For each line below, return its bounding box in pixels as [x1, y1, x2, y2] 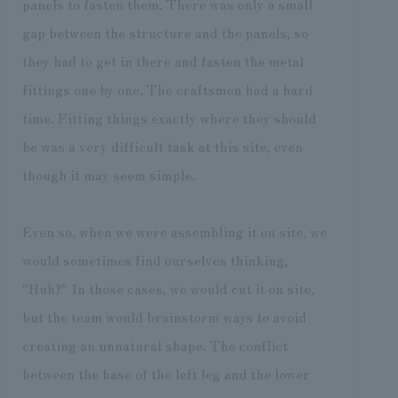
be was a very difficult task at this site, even [21, 134, 303, 156]
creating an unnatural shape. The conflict [21, 333, 288, 355]
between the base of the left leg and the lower [21, 362, 310, 384]
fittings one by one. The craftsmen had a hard [21, 77, 313, 99]
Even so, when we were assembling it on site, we [21, 219, 327, 242]
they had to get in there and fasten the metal [21, 49, 304, 71]
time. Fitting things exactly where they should [21, 106, 316, 128]
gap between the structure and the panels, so [21, 20, 308, 43]
